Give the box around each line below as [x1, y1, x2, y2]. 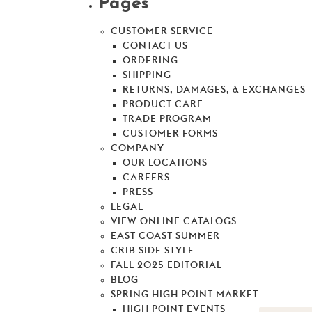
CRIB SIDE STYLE [110, 246, 194, 256]
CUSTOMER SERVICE [110, 26, 213, 37]
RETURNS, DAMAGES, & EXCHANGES [122, 85, 306, 95]
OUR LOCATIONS [122, 158, 208, 169]
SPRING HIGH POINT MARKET [110, 290, 258, 300]
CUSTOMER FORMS [122, 129, 218, 139]
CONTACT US [122, 41, 188, 52]
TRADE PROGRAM [122, 114, 212, 125]
